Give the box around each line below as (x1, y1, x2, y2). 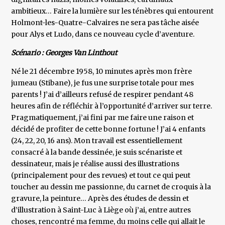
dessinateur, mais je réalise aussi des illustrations (11, 159, 180, 169)
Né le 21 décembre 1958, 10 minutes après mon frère (11, 67, 192, 76)
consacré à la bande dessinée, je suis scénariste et (11, 148, 183, 157)
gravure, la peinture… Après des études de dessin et (11, 194, 189, 203)
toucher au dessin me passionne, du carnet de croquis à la (11, 182, 211, 192)
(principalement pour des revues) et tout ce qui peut (11, 171, 191, 180)
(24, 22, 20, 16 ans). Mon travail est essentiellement (11, 136, 183, 146)
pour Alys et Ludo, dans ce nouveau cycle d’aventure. (11, 30, 195, 39)
